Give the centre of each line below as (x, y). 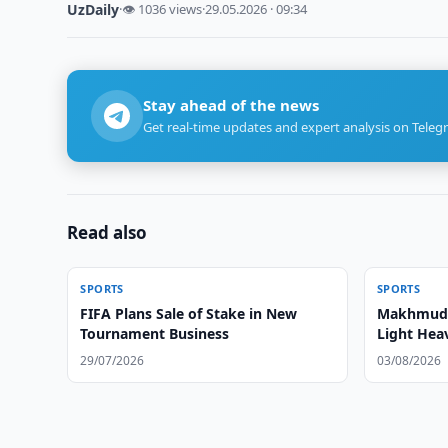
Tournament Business (155, 333)
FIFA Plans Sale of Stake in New (189, 313)
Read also (107, 232)
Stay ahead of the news (231, 105)
